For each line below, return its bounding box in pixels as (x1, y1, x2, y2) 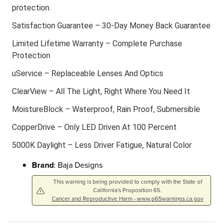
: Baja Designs (54, 159, 103, 171)
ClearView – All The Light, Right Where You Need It (12, 87, 190, 97)
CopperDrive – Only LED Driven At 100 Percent (12, 122, 177, 132)
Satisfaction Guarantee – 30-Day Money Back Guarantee (12, 21, 211, 31)
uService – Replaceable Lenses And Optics (12, 69, 163, 79)
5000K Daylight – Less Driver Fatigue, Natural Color (12, 140, 192, 150)
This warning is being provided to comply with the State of (53, 177, 202, 187)
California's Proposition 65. (93, 186, 162, 195)
